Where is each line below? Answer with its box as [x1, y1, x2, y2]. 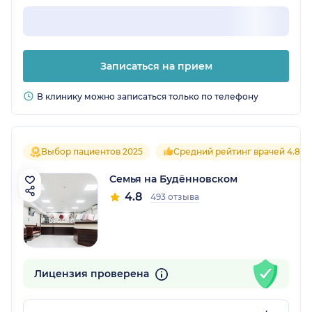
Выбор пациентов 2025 [41, 146, 143, 157]
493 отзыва [150, 192, 199, 203]
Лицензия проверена [34, 267, 152, 281]
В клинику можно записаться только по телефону [37, 91, 258, 102]
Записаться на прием [100, 60, 212, 73]
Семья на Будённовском [109, 173, 237, 186]
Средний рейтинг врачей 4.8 [173, 146, 300, 157]
